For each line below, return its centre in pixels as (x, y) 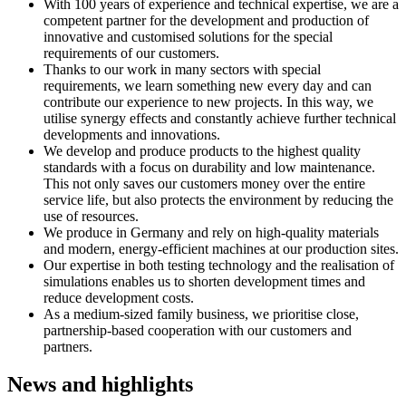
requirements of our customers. (131, 53)
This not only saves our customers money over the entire (204, 183)
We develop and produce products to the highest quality (202, 150)
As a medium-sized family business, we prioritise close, (201, 314)
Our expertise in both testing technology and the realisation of (219, 265)
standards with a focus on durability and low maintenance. (209, 167)
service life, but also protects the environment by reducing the (218, 199)
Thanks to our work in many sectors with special (182, 69)
